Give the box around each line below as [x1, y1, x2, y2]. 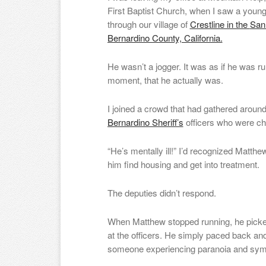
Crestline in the [189, 18, 250, 30]
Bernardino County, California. [107, 31, 223, 44]
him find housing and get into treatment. [107, 158, 259, 170]
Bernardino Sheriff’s [107, 116, 183, 128]
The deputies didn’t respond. [107, 186, 216, 199]
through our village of [107, 18, 190, 30]
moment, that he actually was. [107, 74, 223, 86]
